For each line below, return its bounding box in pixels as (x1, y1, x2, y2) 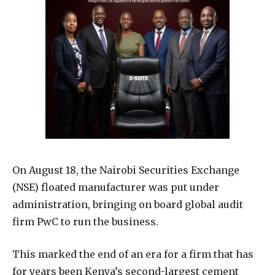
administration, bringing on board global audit (12, 198, 243, 211)
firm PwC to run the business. (12, 215, 158, 228)
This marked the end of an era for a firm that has (12, 247, 254, 260)
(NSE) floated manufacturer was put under (12, 180, 219, 193)
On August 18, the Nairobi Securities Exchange (12, 163, 239, 176)
